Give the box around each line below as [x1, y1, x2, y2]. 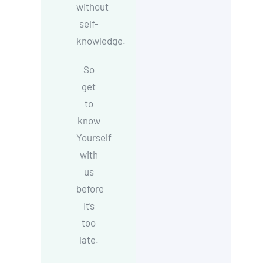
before [76, 183, 104, 194]
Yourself [76, 131, 112, 143]
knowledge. [76, 35, 126, 46]
